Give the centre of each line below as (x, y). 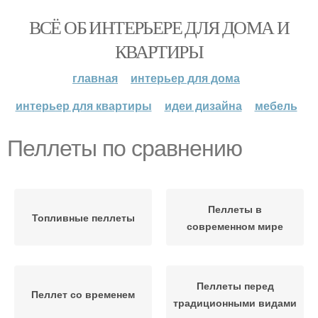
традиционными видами (235, 302)
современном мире (235, 226)
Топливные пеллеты (83, 217)
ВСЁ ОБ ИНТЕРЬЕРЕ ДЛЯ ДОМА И (159, 27)
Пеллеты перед (235, 285)
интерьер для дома (185, 78)
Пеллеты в (235, 209)
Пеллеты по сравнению (125, 148)
